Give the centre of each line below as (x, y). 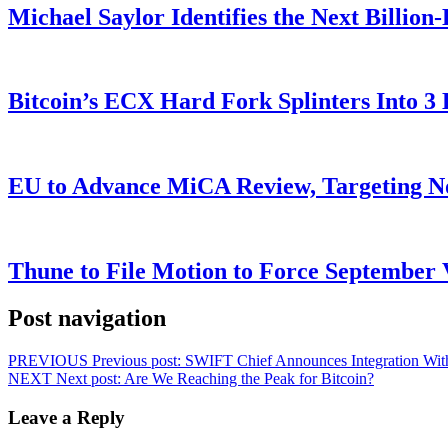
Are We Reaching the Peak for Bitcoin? (249, 378)
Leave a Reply (66, 417)
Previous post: (136, 360)
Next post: (88, 378)
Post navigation (87, 317)
